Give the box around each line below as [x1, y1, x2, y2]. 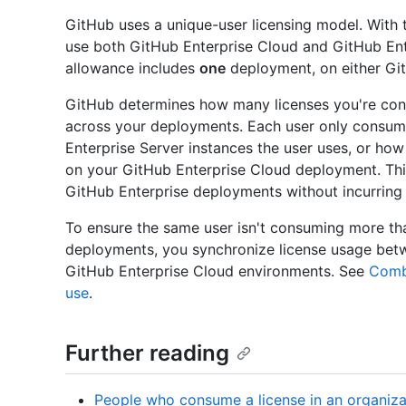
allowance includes [65, 58, 199, 77]
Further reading [65, 339, 229, 366]
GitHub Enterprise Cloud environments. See [65, 261, 369, 280]
